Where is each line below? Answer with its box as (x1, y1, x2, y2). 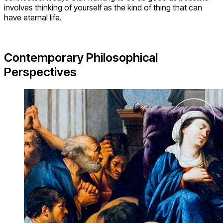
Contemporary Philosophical (4, 50, 158, 65)
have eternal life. (4, 12, 62, 23)
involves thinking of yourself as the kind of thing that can (4, 2, 202, 13)
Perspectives (4, 65, 77, 80)
